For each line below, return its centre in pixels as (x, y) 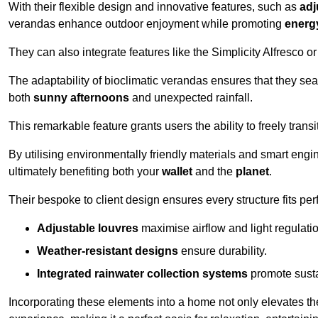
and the (214, 171)
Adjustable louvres (88, 228)
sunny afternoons (81, 97)
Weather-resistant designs (108, 251)
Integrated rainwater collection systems (142, 273)
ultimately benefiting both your (85, 171)
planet (252, 171)
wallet (177, 171)
